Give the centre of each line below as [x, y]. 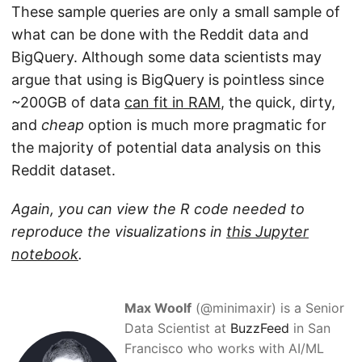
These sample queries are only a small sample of [176, 11]
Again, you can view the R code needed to [158, 208]
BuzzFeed [260, 328]
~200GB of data [68, 102]
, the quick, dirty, [278, 102]
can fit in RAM [173, 102]
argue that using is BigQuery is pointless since [168, 79]
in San [310, 328]
